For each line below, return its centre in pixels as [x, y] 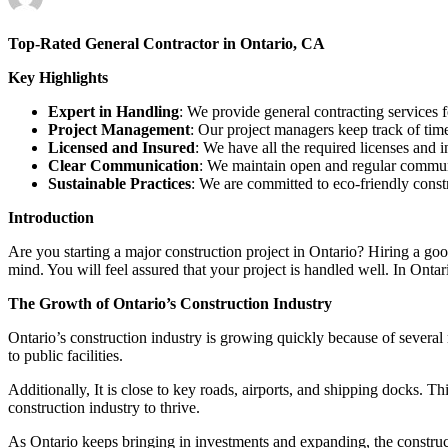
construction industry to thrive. [104, 407]
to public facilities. [65, 355]
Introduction [51, 217]
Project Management [119, 129]
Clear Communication [123, 165]
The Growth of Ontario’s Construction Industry [170, 303]
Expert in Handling [113, 111]
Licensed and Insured [121, 147]
